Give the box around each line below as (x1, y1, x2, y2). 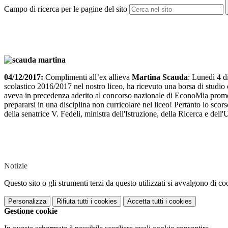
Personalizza (8, 197, 46, 206)
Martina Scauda (132, 73, 188, 82)
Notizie (4, 161, 27, 170)
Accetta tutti (127, 197, 163, 206)
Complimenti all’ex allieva (43, 73, 132, 82)
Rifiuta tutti (56, 197, 89, 206)
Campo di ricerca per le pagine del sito (4, 5, 127, 14)
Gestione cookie (4, 207, 58, 216)
